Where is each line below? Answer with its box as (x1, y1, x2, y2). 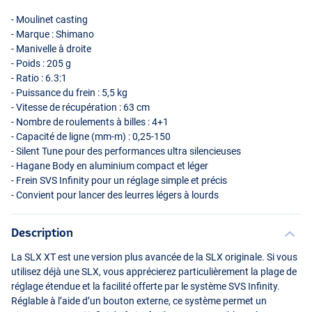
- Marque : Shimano (11, 29, 94, 40)
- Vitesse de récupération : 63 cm (11, 102, 150, 114)
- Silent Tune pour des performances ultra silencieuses (11, 146, 241, 157)
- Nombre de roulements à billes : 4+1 (11, 116, 169, 128)
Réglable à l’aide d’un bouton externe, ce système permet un (11, 295, 267, 307)
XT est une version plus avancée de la (42, 251, 205, 263)
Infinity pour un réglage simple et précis (57, 175, 227, 187)
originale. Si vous (223, 251, 297, 263)
